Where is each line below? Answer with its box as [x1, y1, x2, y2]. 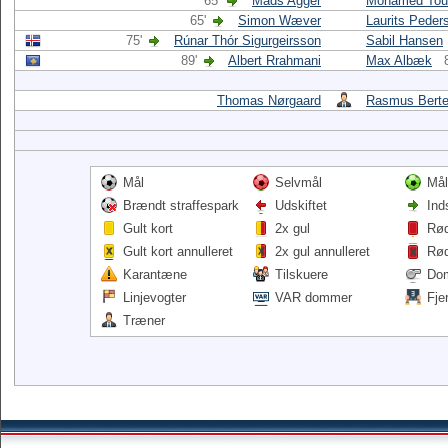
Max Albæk [366, 53, 432, 68]
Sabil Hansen [366, 33, 443, 48]
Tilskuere [275, 267, 328, 282]
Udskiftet [275, 198, 327, 213]
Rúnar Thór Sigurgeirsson [174, 33, 321, 48]
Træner [123, 313, 165, 328]
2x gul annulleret [275, 244, 370, 259]
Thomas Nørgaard [217, 93, 321, 108]
